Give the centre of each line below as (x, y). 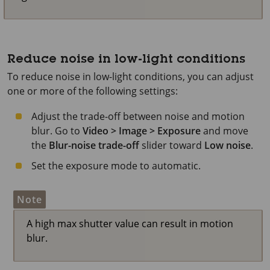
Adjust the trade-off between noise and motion (138, 116)
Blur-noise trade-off (94, 145)
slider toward (172, 145)
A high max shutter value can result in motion (130, 224)
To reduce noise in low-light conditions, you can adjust (130, 77)
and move (224, 131)
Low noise (228, 145)
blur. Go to (57, 131)
